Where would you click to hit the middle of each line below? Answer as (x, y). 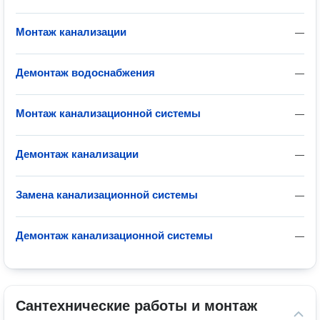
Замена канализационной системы (107, 195)
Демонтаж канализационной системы (114, 235)
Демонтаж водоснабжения (85, 72)
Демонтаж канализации (77, 154)
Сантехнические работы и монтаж (136, 306)
